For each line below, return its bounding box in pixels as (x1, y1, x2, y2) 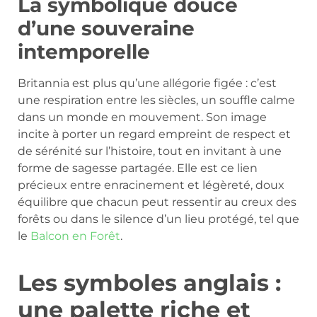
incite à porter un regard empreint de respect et (18, 127, 291, 141)
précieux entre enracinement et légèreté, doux (18, 178, 284, 192)
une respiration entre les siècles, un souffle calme (18, 93, 295, 107)
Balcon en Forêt (30, 229, 120, 243)
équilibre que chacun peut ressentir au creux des (18, 195, 296, 209)
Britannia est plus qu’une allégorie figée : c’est (18, 76, 277, 90)
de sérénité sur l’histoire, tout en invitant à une (18, 144, 282, 158)
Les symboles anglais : (18, 268, 281, 296)
